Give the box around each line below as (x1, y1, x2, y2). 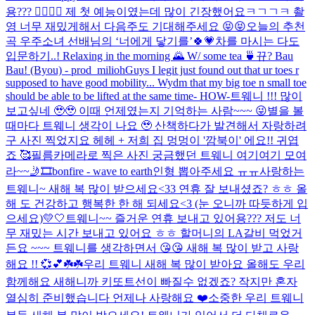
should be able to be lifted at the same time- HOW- (6, 89, 230, 102)
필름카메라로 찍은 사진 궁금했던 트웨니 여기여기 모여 (31, 148, 307, 161)
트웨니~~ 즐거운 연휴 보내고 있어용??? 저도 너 (65, 212, 301, 224)
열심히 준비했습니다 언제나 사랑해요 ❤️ (6, 291, 208, 304)
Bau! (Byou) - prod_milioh (6, 63, 125, 76)
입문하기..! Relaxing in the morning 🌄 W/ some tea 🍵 (6, 49, 256, 62)
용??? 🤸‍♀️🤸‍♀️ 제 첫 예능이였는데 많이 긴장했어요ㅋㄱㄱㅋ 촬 (6, 5, 304, 18)
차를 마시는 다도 (215, 34, 300, 47)
